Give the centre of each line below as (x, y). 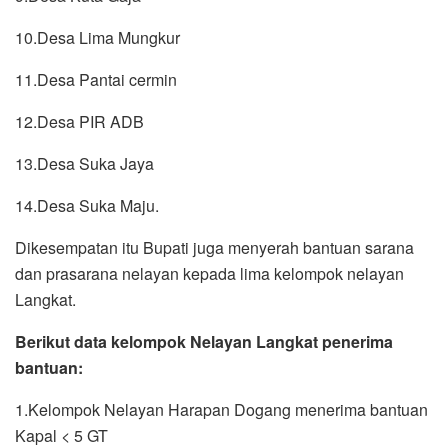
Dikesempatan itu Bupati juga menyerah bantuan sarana (214, 248)
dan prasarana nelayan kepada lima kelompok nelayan (209, 274)
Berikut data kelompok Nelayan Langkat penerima (204, 342)
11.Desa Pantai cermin (96, 80)
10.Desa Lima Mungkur (97, 38)
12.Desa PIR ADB (79, 122)
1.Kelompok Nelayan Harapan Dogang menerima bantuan (223, 410)
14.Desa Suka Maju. (87, 206)
